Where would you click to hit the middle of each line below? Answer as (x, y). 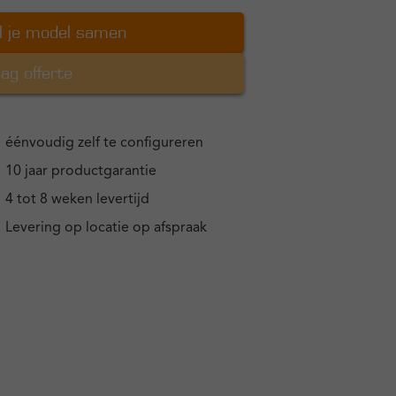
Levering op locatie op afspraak (106, 228)
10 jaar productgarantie (81, 171)
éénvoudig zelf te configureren (104, 143)
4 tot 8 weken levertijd (77, 200)
